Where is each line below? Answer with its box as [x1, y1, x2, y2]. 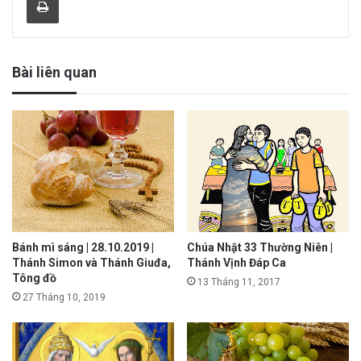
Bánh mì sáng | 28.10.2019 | [12, 240, 154, 254]
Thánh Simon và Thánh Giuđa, [12, 255, 171, 269]
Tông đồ [12, 271, 56, 284]
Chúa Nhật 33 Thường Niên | [187, 240, 333, 254]
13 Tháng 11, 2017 [197, 276, 280, 288]
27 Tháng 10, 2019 [23, 291, 106, 303]
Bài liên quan [12, 63, 97, 81]
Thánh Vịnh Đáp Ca [187, 255, 286, 269]
